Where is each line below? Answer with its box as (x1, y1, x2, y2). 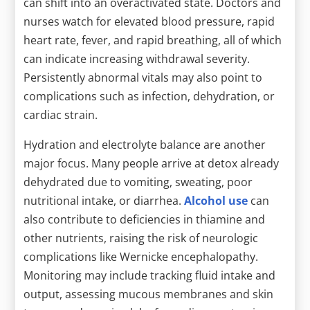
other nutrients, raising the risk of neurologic (24, 230, 259, 246)
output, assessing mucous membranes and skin (24, 286, 274, 302)
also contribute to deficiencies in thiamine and (24, 211, 266, 227)
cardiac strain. (24, 107, 98, 122)
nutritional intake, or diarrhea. (24, 192, 185, 208)
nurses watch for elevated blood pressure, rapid (24, 13, 275, 29)
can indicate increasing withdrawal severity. (24, 51, 250, 66)
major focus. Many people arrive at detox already (24, 155, 280, 171)
